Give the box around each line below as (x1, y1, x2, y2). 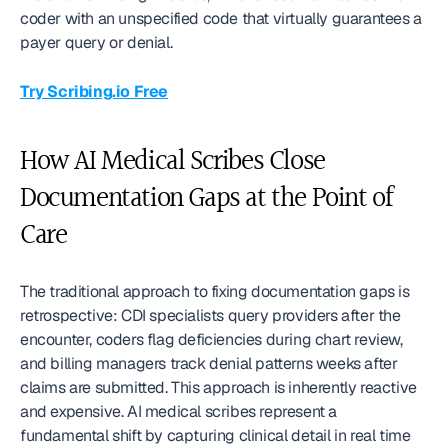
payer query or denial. (20, 32, 173, 53)
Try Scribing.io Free (20, 81, 168, 102)
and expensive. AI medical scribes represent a (20, 401, 338, 422)
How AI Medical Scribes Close (20, 140, 325, 184)
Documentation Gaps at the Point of (20, 177, 392, 221)
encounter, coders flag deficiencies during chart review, (20, 329, 403, 350)
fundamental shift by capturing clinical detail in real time (20, 425, 411, 446)
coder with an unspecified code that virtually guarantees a (20, 8, 422, 29)
